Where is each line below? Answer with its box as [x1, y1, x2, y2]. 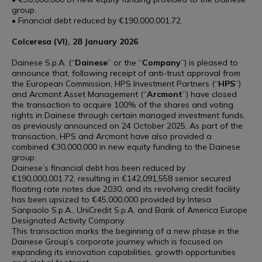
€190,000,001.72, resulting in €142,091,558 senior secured [12, 173, 231, 184]
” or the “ [108, 57, 142, 68]
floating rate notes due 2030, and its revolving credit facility [12, 184, 240, 194]
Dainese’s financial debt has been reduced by [12, 163, 185, 173]
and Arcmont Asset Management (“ [12, 89, 147, 99]
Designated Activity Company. [12, 215, 125, 226]
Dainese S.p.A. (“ [12, 57, 75, 68]
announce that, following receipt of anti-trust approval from [12, 68, 240, 78]
